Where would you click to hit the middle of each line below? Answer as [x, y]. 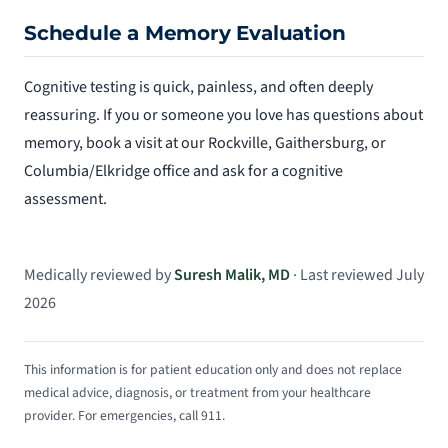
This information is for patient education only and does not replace [213, 369]
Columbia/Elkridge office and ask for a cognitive [183, 170]
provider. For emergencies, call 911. [124, 415]
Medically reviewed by [99, 274]
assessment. [65, 198]
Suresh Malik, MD [232, 274]
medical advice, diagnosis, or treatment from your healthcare [197, 392]
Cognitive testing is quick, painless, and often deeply [198, 86]
